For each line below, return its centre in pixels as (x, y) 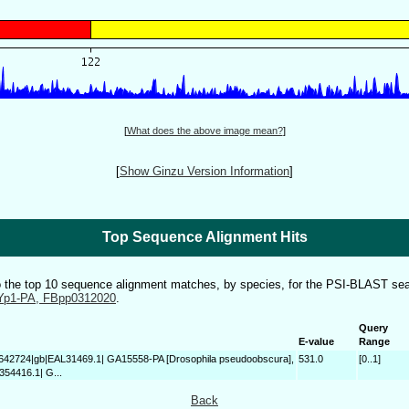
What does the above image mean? (204, 131)
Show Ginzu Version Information (204, 171)
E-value (316, 341)
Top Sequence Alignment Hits (204, 237)
